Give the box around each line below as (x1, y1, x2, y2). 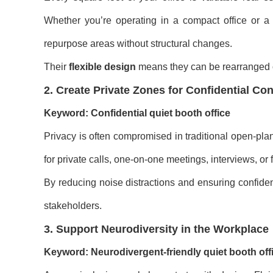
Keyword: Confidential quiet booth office (44, 108, 230, 118)
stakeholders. (44, 200, 102, 211)
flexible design (69, 62, 136, 72)
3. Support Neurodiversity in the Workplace (44, 223, 269, 235)
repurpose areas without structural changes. (44, 38, 232, 49)
